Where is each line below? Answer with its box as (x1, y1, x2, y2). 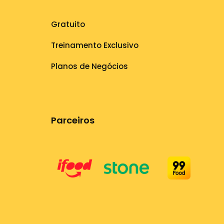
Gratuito (50, 19, 85, 29)
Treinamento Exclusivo (50, 40, 138, 50)
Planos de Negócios (50, 61, 128, 71)
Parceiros (50, 114, 94, 126)
